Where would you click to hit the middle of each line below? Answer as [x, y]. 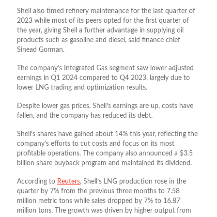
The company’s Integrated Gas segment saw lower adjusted [105, 69]
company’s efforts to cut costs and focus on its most [96, 144]
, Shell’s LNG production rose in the [133, 182]
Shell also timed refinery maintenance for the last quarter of [106, 11]
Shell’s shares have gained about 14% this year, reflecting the [107, 134]
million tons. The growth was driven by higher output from [104, 211]
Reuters [69, 182]
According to [37, 182]
